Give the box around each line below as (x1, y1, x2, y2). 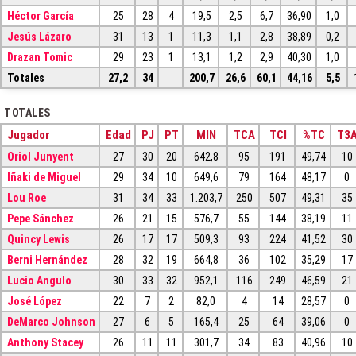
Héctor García (6, 10, 74, 23)
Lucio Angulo (6, 274, 72, 288)
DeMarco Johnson (6, 315, 95, 329)
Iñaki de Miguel (6, 171, 81, 184)
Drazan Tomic (6, 51, 72, 64)
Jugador (6, 128, 50, 143)
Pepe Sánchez (6, 212, 74, 226)
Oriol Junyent (6, 150, 74, 164)
